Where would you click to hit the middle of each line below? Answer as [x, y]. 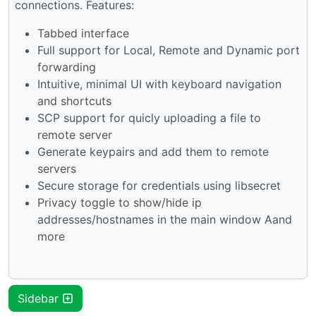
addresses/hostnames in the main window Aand [165, 219]
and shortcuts [74, 101]
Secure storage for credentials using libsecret [159, 185]
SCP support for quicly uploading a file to [149, 117]
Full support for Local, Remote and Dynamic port [169, 50]
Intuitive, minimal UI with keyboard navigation [159, 84]
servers [57, 168]
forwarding [67, 67]
